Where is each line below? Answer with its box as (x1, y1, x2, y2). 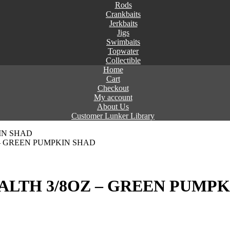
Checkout (97, 84, 129, 92)
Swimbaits (106, 37, 140, 46)
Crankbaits (106, 10, 141, 18)
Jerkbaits (109, 19, 138, 28)
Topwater (108, 47, 139, 55)
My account (93, 93, 132, 102)
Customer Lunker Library (71, 111, 155, 120)
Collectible (106, 56, 141, 65)
